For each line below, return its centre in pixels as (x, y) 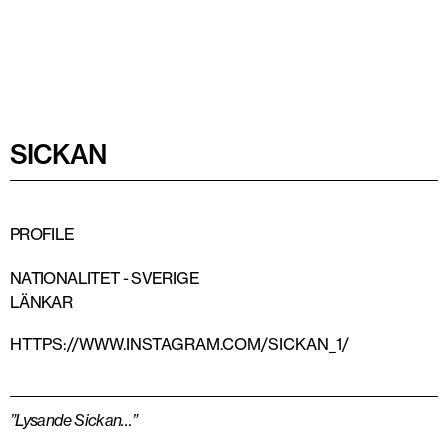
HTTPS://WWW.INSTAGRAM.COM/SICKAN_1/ (179, 344)
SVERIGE (165, 278)
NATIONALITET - (71, 278)
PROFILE (42, 234)
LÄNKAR (41, 302)
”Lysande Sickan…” (74, 420)
